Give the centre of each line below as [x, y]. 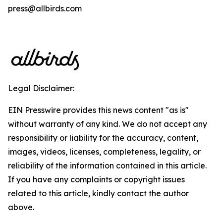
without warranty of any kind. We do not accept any [108, 124]
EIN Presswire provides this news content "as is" [98, 110]
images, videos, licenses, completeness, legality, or [104, 152]
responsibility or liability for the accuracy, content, [103, 138]
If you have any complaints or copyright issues [96, 179]
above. [21, 207]
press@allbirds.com [45, 8]
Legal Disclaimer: [41, 88]
